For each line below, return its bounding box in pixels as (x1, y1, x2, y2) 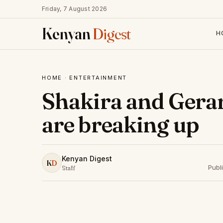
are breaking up (42, 111, 199, 138)
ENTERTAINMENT (69, 74, 127, 81)
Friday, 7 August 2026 (42, 5, 108, 12)
